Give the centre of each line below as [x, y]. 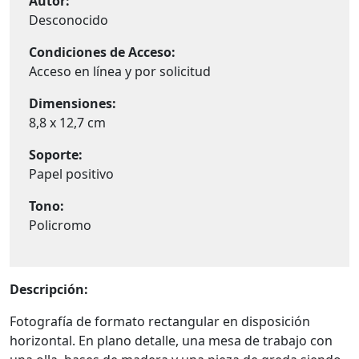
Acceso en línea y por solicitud [120, 71]
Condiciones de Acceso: [102, 52]
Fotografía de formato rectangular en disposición [160, 321]
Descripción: [49, 289]
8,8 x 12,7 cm [67, 122]
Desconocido [69, 20]
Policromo [60, 225]
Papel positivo [71, 173]
